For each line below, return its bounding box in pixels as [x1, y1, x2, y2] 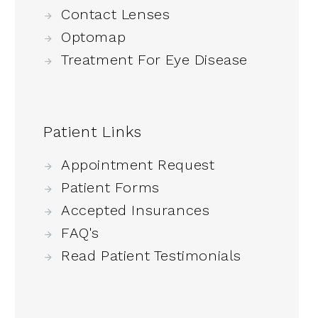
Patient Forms [61, 179, 160, 197]
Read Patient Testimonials [61, 247, 241, 265]
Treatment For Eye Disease [61, 51, 248, 69]
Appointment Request [61, 156, 215, 174]
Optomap [61, 28, 126, 46]
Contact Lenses [61, 6, 170, 23]
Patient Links [43, 123, 142, 141]
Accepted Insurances [61, 202, 210, 219]
